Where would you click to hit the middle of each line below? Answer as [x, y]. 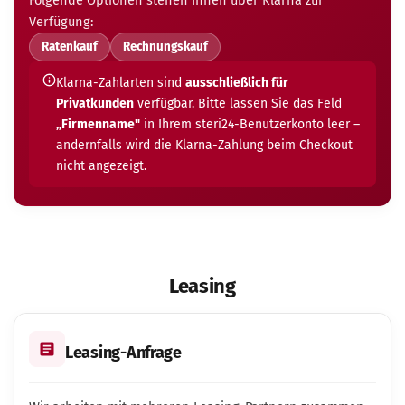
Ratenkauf [70, 47]
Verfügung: [61, 22]
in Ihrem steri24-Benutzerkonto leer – [250, 124]
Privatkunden [95, 104]
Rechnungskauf [165, 47]
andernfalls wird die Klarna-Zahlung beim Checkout [204, 145]
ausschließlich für [237, 83]
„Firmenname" [98, 124]
